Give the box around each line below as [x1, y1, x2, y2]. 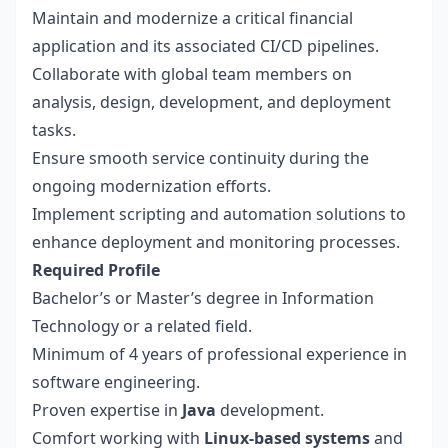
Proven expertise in [32, 399, 182, 421]
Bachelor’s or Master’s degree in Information [32, 287, 374, 309]
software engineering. [32, 371, 200, 393]
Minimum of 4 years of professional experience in [32, 343, 407, 365]
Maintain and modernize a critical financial [32, 7, 353, 29]
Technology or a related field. [32, 315, 252, 337]
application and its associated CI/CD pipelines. [32, 35, 379, 57]
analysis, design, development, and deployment [32, 91, 391, 113]
